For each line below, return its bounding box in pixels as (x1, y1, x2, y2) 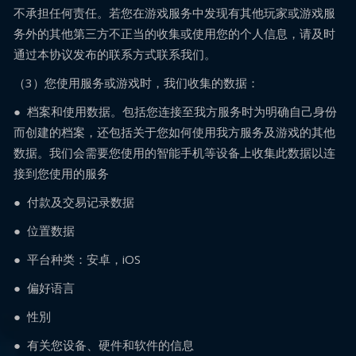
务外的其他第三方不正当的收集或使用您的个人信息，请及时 (14, 25, 335, 41)
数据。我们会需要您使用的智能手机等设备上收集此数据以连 (14, 145, 335, 161)
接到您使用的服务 (14, 165, 109, 181)
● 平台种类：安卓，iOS (14, 251, 141, 267)
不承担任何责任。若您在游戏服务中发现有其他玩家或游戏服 (14, 5, 335, 21)
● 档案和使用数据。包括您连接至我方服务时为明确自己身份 (14, 103, 337, 119)
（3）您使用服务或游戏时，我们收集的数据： (14, 75, 259, 91)
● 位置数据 (14, 222, 75, 238)
